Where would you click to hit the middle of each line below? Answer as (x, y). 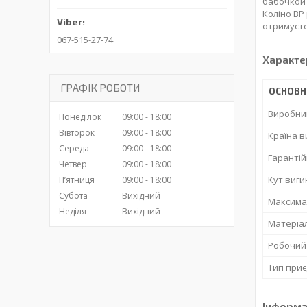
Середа (74, 149)
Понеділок (80, 117)
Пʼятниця (77, 180)
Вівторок (77, 133)
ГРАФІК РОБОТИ (100, 88)
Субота (73, 196)
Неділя (73, 212)
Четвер (73, 164)
